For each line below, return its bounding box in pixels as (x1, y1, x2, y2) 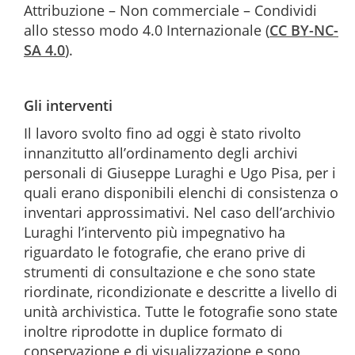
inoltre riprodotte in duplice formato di (24, 322, 283, 341)
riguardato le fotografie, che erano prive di (24, 242, 306, 261)
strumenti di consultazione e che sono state (24, 262, 315, 281)
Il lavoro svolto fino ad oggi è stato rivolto (24, 124, 301, 143)
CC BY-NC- (269, 21, 338, 40)
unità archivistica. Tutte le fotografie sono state (24, 302, 338, 321)
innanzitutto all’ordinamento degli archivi (24, 143, 302, 162)
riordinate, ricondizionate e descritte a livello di (24, 282, 338, 301)
